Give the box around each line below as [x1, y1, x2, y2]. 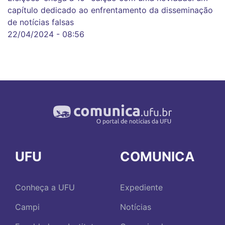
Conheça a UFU [15, 182, 75, 193]
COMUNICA [120, 149, 194, 165]
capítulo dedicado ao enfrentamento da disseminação [8, 5, 213, 16]
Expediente [120, 182, 163, 193]
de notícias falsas [8, 17, 74, 28]
